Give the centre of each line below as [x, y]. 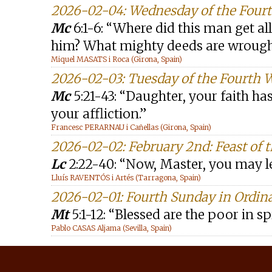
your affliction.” [99, 114]
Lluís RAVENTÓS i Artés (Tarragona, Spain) [126, 178]
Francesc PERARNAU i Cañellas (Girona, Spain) [131, 127]
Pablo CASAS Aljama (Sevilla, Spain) [111, 228]
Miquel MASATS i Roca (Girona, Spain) [117, 59]
